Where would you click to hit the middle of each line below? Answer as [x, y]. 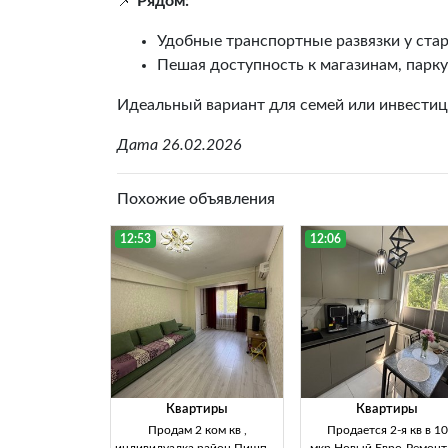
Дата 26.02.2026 [179, 145]
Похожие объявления [196, 199]
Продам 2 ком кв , [197, 430]
